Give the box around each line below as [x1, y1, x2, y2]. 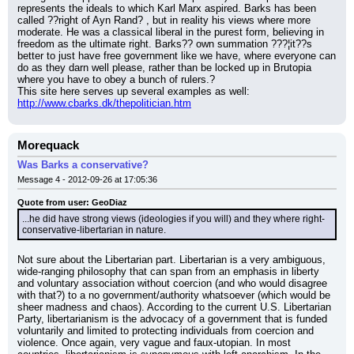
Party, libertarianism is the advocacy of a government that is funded [17, 313, 327, 325]
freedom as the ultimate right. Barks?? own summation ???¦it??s [17, 38, 312, 50]
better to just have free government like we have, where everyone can [17, 50, 336, 62]
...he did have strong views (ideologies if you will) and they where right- [22, 213, 325, 224]
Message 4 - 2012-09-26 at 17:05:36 [17, 175, 157, 184]
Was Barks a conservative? [17, 159, 149, 171]
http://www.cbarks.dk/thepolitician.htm [17, 97, 191, 109]
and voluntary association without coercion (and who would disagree [17, 277, 327, 289]
